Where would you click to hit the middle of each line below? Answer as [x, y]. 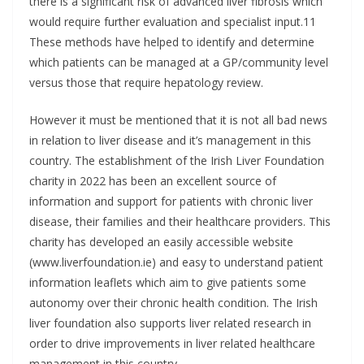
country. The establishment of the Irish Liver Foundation [177, 160]
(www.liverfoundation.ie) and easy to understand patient [176, 262]
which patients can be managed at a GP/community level [179, 62]
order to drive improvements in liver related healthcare [172, 343]
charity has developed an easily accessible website [161, 242]
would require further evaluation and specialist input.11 [173, 22]
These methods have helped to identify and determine [172, 42]
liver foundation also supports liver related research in [170, 323]
